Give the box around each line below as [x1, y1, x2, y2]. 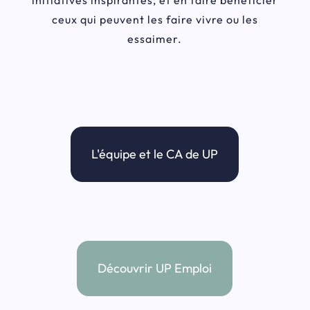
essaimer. [127, 32, 183, 46]
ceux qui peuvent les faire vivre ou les [51, 12, 258, 27]
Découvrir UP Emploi [98, 260, 212, 277]
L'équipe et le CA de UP [91, 146, 219, 163]
